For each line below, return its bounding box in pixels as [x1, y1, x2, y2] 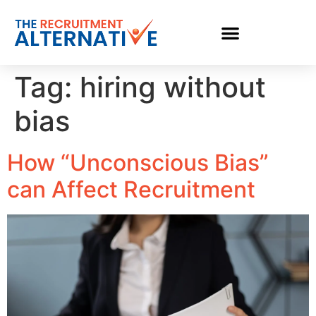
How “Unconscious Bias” [7, 149, 269, 176]
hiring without [80, 70, 266, 104]
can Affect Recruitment [7, 176, 255, 203]
